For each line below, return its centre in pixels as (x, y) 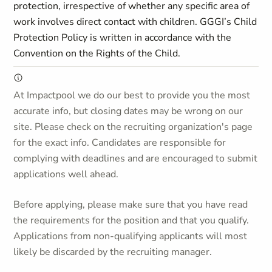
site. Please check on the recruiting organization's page (133, 127)
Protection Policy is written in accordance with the (123, 38)
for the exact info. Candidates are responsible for (120, 143)
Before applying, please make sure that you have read (131, 205)
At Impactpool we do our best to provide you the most (132, 95)
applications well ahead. (66, 174)
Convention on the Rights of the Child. (97, 53)
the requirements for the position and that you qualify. (131, 220)
